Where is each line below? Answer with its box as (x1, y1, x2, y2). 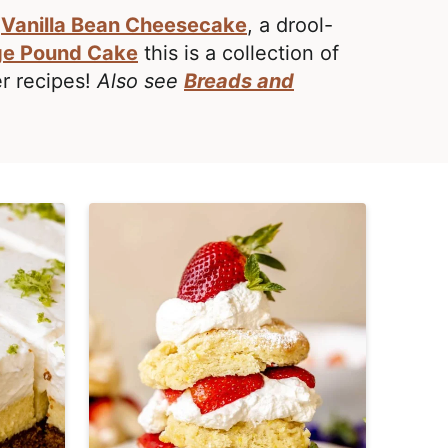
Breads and (184, 69, 294, 93)
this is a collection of (138, 41, 339, 65)
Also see (97, 69, 184, 93)
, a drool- (247, 13, 333, 37)
